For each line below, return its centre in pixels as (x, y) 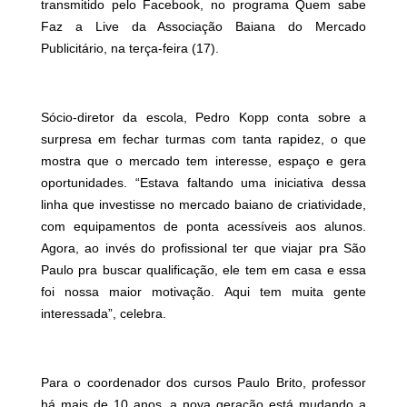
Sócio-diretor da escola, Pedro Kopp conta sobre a (203, 118)
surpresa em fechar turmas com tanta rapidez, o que (203, 139)
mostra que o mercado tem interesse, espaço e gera (203, 161)
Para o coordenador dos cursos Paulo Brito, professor (203, 383)
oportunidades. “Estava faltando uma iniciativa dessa (203, 183)
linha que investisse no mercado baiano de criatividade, (203, 205)
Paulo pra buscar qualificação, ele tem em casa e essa (203, 270)
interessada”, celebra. (103, 314)
